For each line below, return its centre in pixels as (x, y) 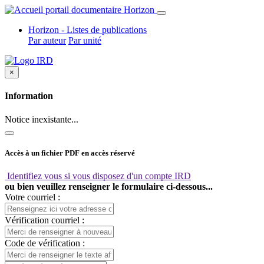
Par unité (85, 40)
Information (29, 96)
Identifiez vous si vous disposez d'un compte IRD (98, 176)
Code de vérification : (45, 243)
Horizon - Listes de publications (88, 30)
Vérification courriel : (44, 220)
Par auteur (47, 40)
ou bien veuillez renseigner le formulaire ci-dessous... (109, 186)
